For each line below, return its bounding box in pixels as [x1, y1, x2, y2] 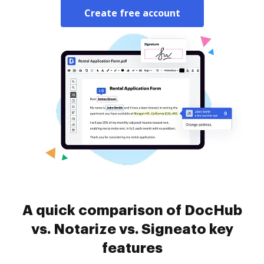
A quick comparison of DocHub [22, 203, 242, 217]
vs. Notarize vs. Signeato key [31, 222, 233, 236]
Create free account [84, 6, 180, 19]
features [101, 241, 163, 255]
